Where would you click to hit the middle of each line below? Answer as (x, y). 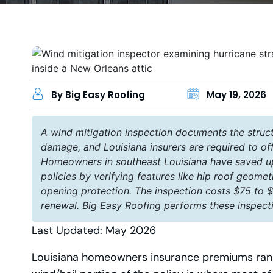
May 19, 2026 (235, 94)
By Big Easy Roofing (98, 94)
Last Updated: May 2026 (94, 230)
